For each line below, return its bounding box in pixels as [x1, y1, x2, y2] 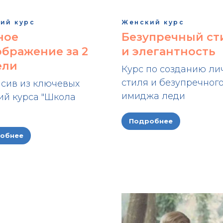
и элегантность [121, 44, 215, 58]
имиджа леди [121, 90, 185, 102]
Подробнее [129, 117, 173, 125]
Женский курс [121, 18, 184, 26]
